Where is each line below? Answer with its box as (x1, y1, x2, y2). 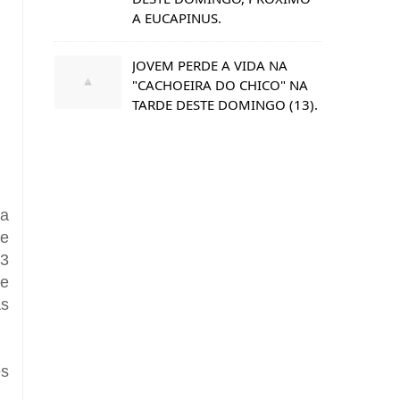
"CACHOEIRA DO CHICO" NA (132, 75, 308, 94)
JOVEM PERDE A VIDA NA (132, 55, 287, 74)
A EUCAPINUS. (132, 8, 221, 27)
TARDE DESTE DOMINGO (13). (132, 95, 318, 113)
